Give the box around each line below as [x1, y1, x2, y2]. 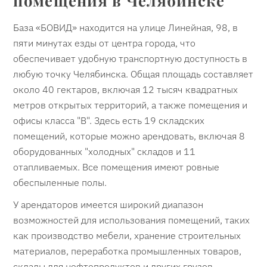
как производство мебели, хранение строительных [13, 229, 241, 242]
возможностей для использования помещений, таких [13, 214, 250, 226]
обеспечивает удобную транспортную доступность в [13, 52, 248, 65]
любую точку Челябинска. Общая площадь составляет [13, 68, 254, 80]
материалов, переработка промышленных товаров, [13, 245, 242, 257]
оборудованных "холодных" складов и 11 [13, 145, 196, 158]
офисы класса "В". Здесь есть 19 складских [13, 114, 205, 127]
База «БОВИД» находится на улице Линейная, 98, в [13, 21, 238, 34]
